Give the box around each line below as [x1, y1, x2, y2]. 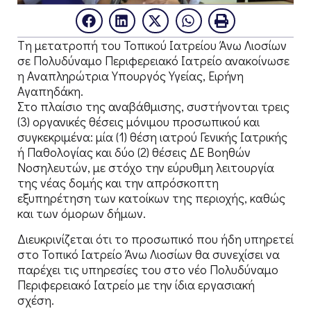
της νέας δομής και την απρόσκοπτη [17, 174, 219, 192]
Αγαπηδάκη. [17, 83, 83, 100]
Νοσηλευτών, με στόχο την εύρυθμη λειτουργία [17, 159, 274, 176]
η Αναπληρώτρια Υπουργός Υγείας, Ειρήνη [17, 67, 244, 85]
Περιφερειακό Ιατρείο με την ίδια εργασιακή [17, 276, 255, 293]
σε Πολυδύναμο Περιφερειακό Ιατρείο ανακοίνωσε [17, 52, 289, 69]
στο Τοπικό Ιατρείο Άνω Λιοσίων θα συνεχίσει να [17, 245, 280, 262]
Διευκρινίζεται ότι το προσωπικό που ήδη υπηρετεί [17, 230, 294, 247]
